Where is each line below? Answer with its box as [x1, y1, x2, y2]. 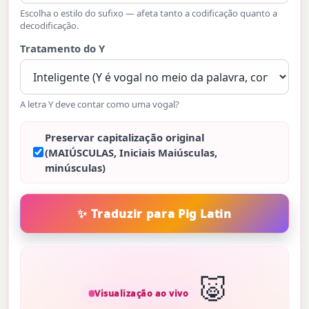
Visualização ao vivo [94, 287, 189, 299]
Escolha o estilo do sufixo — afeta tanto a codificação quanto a [20, 6, 278, 19]
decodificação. [20, 19, 80, 32]
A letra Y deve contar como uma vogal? [20, 98, 180, 111]
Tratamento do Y [20, 41, 106, 56]
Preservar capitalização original [44, 130, 204, 144]
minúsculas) [44, 160, 106, 175]
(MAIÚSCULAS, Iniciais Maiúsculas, [44, 145, 217, 159]
